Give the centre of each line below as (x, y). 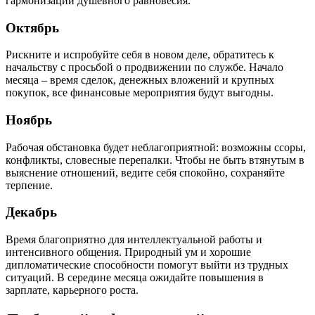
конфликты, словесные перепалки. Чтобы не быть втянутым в (155, 160)
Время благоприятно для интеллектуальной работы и (134, 240)
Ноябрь (29, 120)
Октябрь (32, 27)
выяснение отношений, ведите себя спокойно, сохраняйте (145, 172)
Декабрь (31, 212)
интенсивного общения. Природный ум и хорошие (128, 252)
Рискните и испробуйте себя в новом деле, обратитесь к (140, 55)
